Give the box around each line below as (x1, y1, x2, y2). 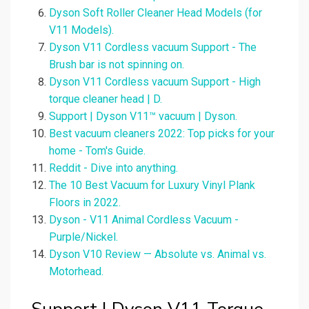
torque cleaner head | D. (49, 92, 162, 106)
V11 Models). (49, 23, 114, 37)
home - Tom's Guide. (49, 144, 146, 158)
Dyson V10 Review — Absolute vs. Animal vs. (49, 248, 266, 261)
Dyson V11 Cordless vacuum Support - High (49, 75, 261, 89)
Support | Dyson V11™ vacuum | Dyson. (49, 110, 237, 123)
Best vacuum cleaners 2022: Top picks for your (49, 127, 275, 141)
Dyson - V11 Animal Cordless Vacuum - (49, 213, 239, 227)
